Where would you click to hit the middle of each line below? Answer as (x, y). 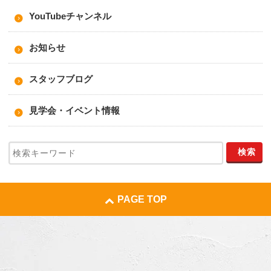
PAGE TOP (142, 200)
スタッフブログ (61, 79)
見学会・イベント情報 (74, 111)
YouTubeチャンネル (70, 16)
